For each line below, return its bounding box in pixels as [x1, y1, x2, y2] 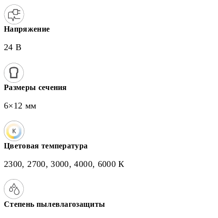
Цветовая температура [4, 142, 88, 150]
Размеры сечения [4, 83, 67, 91]
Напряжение [4, 25, 50, 33]
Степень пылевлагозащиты [4, 200, 106, 208]
